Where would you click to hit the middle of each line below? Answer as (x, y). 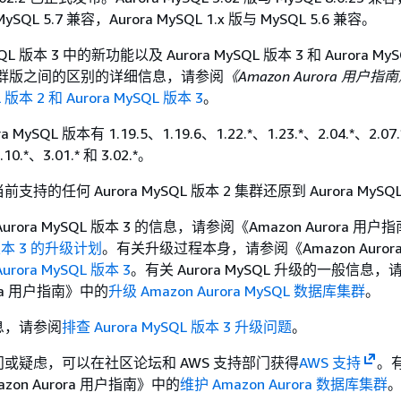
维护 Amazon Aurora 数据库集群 (284, 384)
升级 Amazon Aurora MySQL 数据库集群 (237, 291)
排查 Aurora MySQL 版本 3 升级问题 (177, 327)
